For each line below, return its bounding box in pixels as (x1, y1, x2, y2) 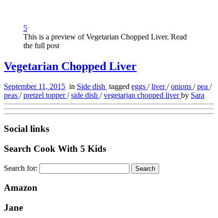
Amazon (4, 182, 37, 193)
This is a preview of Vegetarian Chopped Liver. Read (23, 32, 187, 41)
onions (171, 82, 193, 91)
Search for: (4, 163, 37, 172)
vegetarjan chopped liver (104, 91, 181, 100)
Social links (4, 124, 49, 134)
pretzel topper (23, 91, 67, 100)
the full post (23, 41, 59, 50)
